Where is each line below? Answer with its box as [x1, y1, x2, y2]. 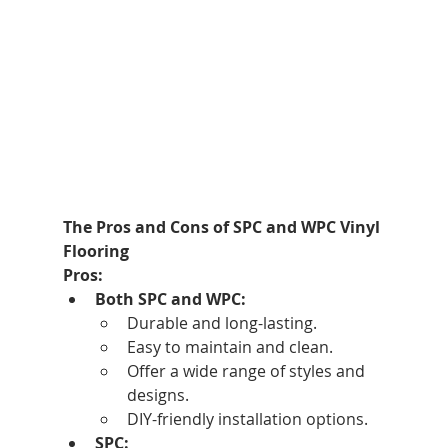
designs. [126, 384, 189, 407]
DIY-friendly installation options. [126, 408, 368, 431]
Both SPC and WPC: [94, 288, 246, 311]
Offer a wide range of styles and [126, 360, 369, 383]
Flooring [62, 240, 129, 263]
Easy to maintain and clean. [126, 336, 333, 359]
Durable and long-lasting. [126, 312, 317, 335]
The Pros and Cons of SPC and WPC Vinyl [62, 216, 384, 239]
